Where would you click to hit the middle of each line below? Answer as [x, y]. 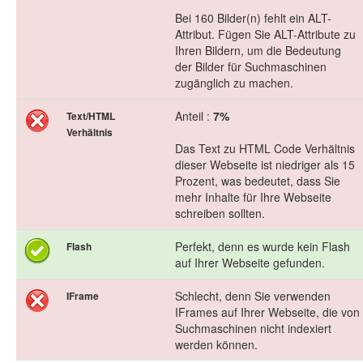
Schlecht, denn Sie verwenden [253, 296]
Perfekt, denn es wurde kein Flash [263, 247]
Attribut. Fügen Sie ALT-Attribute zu [265, 34]
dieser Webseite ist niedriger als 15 [265, 165]
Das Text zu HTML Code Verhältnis [265, 149]
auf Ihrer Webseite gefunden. [250, 263]
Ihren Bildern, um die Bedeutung [258, 51]
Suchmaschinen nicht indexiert [253, 329]
